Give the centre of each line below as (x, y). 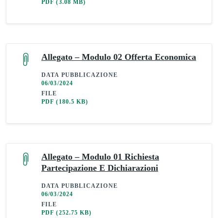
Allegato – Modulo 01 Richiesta (100, 156)
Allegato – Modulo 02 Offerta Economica (119, 57)
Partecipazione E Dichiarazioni (100, 168)
